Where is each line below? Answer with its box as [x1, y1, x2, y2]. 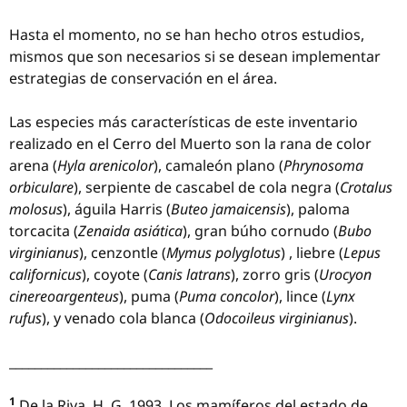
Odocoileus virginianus [204, 308, 349, 328]
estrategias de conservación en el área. [9, 68, 277, 88]
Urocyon [319, 264, 372, 284]
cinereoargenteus [9, 286, 119, 306]
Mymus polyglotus [166, 243, 281, 263]
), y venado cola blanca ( [42, 308, 204, 328]
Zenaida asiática [78, 221, 183, 241]
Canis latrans [148, 264, 231, 284]
